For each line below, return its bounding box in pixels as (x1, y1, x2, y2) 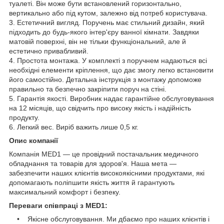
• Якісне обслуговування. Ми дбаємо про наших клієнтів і (9, 214, 209, 223)
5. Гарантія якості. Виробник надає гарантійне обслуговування (9, 94, 214, 102)
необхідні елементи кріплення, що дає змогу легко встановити (9, 65, 213, 74)
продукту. (9, 113, 39, 121)
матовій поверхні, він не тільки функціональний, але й (9, 37, 186, 45)
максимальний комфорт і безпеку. (9, 187, 120, 196)
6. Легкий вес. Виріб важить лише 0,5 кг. (9, 122, 138, 131)
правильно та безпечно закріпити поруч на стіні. (9, 84, 166, 93)
